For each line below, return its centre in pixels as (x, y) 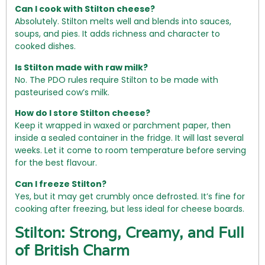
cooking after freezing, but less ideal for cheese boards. (130, 209)
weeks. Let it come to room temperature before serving (130, 151)
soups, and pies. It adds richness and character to (117, 34)
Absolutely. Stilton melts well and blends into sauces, (123, 22)
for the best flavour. (56, 163)
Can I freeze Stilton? (61, 184)
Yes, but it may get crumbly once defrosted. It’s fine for (130, 196)
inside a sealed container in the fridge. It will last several (129, 138)
